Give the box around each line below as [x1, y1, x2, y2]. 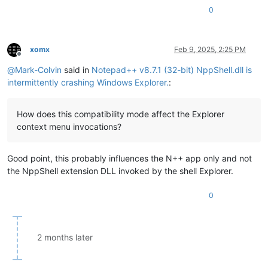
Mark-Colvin [15, 65, 62, 75]
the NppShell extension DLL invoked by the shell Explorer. [7, 166, 233, 176]
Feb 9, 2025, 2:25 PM [174, 45, 246, 54]
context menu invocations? [17, 121, 121, 132]
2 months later [37, 232, 93, 243]
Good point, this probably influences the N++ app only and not [7, 153, 252, 164]
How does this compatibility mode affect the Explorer [17, 109, 224, 120]
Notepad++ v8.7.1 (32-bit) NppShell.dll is [92, 65, 252, 75]
